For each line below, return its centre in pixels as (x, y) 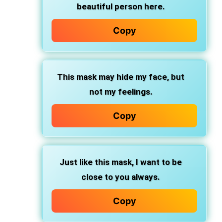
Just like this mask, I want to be (121, 162)
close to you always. (121, 177)
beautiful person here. (121, 6)
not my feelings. (121, 92)
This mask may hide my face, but (121, 77)
